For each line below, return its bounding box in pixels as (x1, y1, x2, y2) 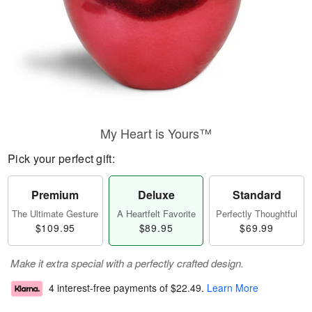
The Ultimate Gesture (12, 207, 99, 220)
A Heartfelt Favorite (116, 207, 196, 220)
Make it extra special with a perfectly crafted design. (10, 256, 244, 270)
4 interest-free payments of (49, 281, 171, 295)
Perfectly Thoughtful (216, 207, 298, 220)
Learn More (207, 281, 258, 295)
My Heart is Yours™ (100, 124, 212, 142)
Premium (31, 187, 79, 203)
